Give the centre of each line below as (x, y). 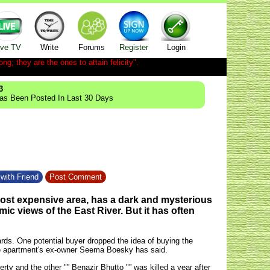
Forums (92, 47)
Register (134, 47)
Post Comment (76, 177)
